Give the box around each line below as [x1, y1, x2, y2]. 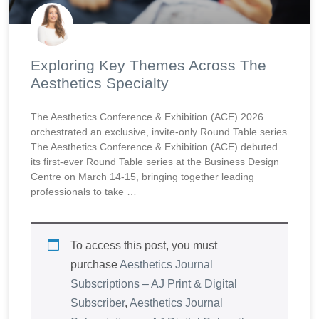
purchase [70, 258, 120, 271]
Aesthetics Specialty [31, 75, 169, 92]
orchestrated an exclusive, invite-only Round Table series [31, 126, 288, 138]
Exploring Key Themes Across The [31, 57, 267, 74]
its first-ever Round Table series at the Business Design [31, 156, 280, 168]
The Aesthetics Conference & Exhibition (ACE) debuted [31, 141, 278, 153]
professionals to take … [31, 186, 137, 198]
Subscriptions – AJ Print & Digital [70, 278, 238, 291]
